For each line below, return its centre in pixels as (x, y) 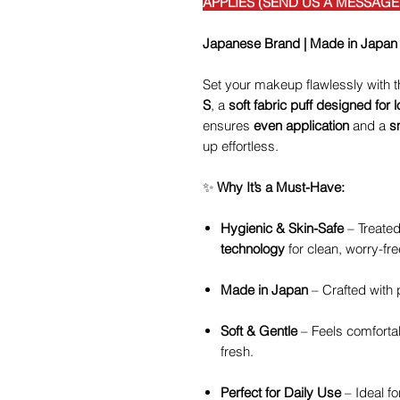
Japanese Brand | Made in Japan (300, 43)
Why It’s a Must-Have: (281, 187)
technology (253, 249)
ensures (228, 125)
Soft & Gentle (259, 331)
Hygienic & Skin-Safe (282, 228)
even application (301, 125)
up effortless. (241, 146)
